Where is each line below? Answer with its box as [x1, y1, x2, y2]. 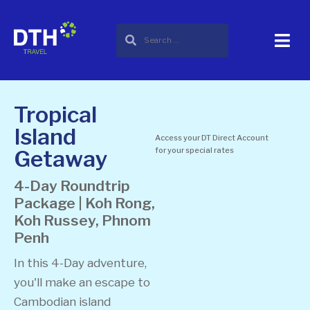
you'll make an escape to [14, 275, 150, 289]
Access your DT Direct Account [155, 133, 268, 143]
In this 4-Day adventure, [14, 256, 147, 270]
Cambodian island [14, 295, 111, 309]
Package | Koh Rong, [14, 194, 155, 212]
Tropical [14, 101, 97, 128]
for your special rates [155, 145, 234, 155]
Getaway [14, 145, 108, 172]
